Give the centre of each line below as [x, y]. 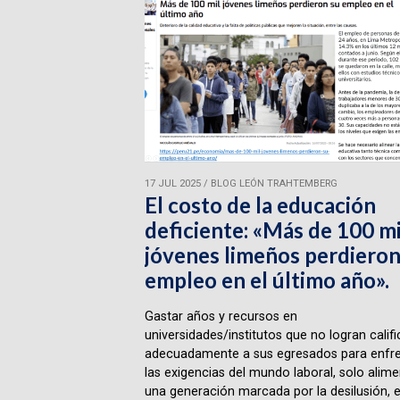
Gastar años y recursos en [221, 316]
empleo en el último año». [267, 279]
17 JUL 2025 [172, 184]
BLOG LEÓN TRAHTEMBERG [274, 184]
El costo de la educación [260, 204]
